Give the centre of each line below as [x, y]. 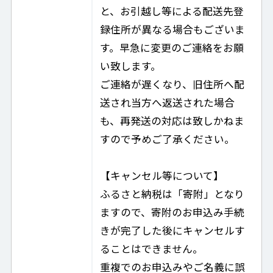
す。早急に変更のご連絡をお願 [172, 48]
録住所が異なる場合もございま [173, 30]
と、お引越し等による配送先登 [172, 11]
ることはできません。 [152, 249]
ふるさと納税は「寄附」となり [172, 194]
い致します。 [131, 66]
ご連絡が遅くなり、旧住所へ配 [172, 84]
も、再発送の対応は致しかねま [172, 121]
